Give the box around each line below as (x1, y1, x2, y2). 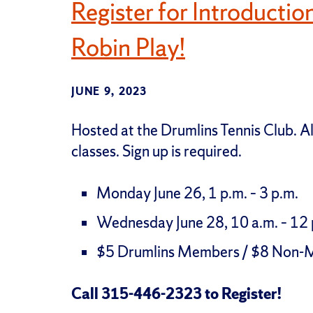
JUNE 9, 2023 (71, 83, 147, 99)
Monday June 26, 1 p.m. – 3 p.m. (96, 182, 298, 203)
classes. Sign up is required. (71, 140, 242, 161)
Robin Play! (71, 31, 185, 64)
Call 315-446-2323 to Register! (71, 283, 282, 304)
